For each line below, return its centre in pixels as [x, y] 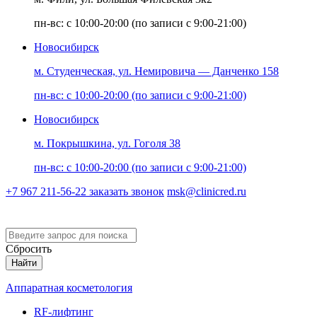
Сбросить [29, 249]
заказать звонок [127, 191]
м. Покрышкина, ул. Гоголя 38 [107, 143]
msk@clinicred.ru [207, 191]
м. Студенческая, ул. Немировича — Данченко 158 [156, 71]
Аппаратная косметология [69, 288]
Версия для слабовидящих [104, 212]
